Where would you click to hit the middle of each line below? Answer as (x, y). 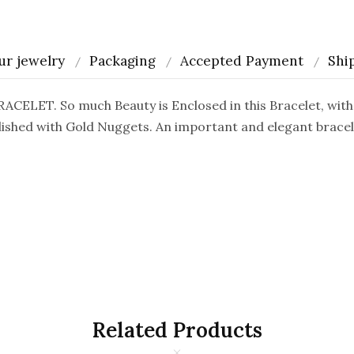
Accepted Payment (242, 61)
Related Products (177, 330)
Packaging (122, 61)
